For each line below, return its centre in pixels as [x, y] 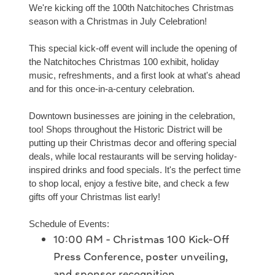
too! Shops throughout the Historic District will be [126, 130]
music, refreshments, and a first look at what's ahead [134, 76]
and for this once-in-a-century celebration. [112, 89]
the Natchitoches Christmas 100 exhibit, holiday [124, 62]
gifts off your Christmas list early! [95, 197]
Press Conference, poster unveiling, [141, 257]
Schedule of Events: [69, 224]
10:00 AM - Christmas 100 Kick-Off [141, 240]
